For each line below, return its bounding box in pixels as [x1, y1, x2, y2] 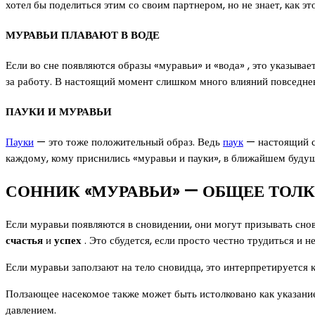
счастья [6, 233, 43, 248]
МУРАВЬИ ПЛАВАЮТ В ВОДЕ [6, 27, 160, 43]
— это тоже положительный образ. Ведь [34, 134, 223, 149]
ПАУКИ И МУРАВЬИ [6, 103, 112, 119]
